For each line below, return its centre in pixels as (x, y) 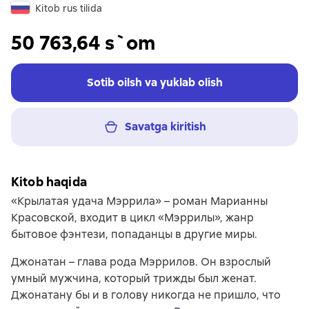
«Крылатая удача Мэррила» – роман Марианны (139, 201)
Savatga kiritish (166, 127)
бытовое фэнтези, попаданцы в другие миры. (134, 234)
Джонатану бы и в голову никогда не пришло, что (146, 295)
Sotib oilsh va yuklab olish (154, 82)
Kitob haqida (49, 182)
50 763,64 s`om (83, 43)
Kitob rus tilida (69, 8)
